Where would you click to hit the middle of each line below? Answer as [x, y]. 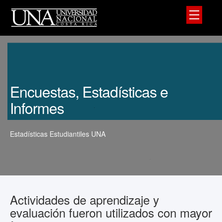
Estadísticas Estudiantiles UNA [58, 134]
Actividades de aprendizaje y [84, 199]
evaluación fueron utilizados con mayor [111, 212]
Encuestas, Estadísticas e [89, 91]
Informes [37, 108]
